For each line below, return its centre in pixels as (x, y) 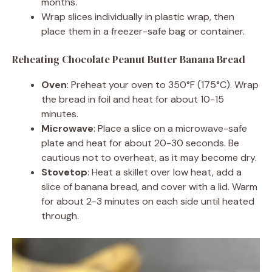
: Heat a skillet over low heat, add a (165, 172)
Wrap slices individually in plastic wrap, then (138, 16)
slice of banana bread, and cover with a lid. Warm (149, 186)
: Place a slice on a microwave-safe (170, 128)
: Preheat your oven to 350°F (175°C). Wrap (163, 84)
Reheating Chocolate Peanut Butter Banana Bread (129, 59)
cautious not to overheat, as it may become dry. (149, 157)
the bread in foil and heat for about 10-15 (133, 99)
